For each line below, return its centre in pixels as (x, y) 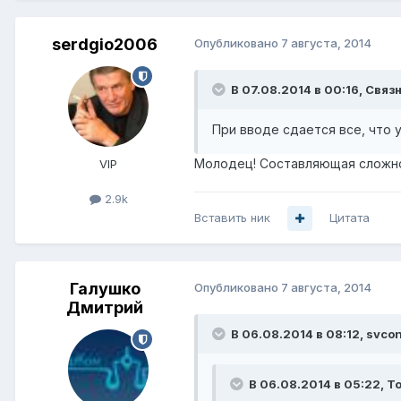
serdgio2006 (105, 45)
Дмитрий (105, 308)
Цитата (350, 218)
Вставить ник (232, 218)
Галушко (105, 289)
